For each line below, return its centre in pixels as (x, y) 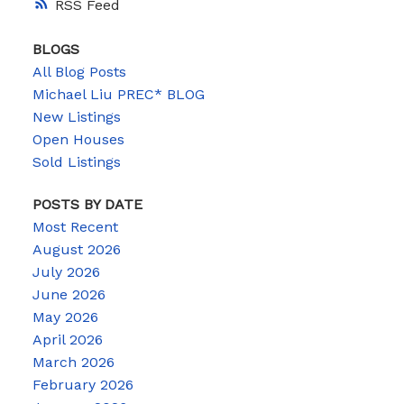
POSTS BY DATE (87, 204)
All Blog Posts (79, 71)
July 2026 (66, 271)
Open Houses (78, 139)
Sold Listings (76, 161)
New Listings (76, 116)
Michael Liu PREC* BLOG (118, 94)
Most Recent (75, 226)
